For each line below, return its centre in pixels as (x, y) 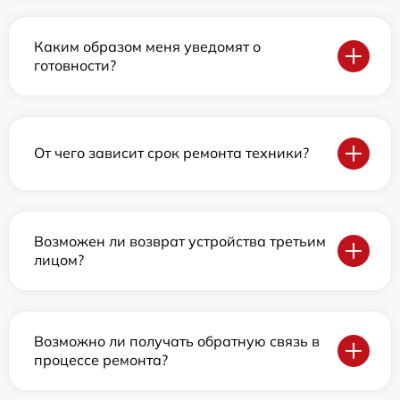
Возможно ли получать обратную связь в (177, 341)
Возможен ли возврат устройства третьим (180, 241)
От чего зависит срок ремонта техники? (171, 153)
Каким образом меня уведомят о (147, 46)
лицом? (59, 259)
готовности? (75, 65)
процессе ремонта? (101, 359)
